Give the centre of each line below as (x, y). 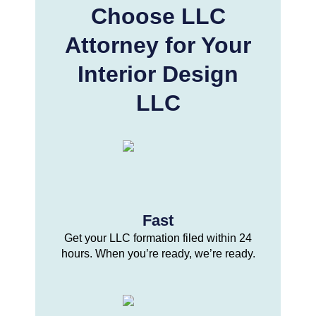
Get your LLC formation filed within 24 (158, 238)
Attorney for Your (158, 45)
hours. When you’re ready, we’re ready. (158, 253)
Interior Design (158, 74)
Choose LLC (158, 16)
